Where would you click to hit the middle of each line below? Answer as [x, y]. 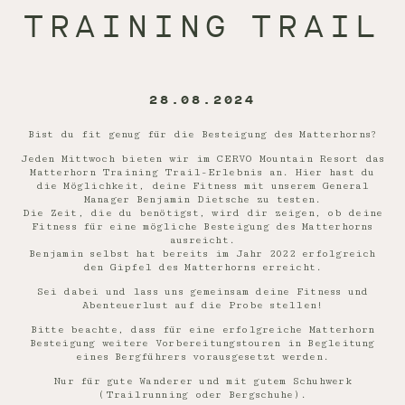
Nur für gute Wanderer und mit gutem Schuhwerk [202, 381]
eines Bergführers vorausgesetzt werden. [202, 357]
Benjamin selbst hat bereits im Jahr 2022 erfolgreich [202, 254]
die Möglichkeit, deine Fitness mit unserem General [202, 186]
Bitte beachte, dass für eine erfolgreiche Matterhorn [202, 330]
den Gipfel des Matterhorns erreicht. [202, 267]
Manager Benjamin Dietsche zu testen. [202, 199]
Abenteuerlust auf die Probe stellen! [202, 305]
